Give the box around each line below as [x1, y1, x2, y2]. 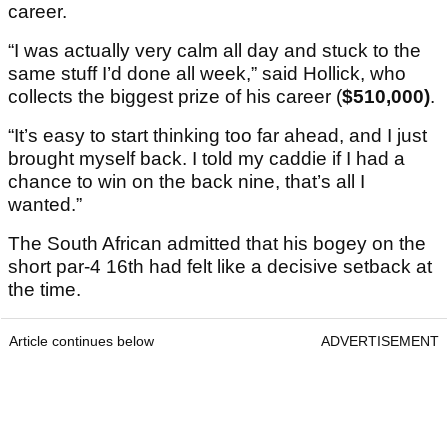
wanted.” [8, 194, 82, 216]
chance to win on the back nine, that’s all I [8, 171, 365, 193]
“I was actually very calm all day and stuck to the [8, 40, 421, 62]
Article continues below [9, 333, 154, 350]
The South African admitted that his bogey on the [8, 233, 426, 255]
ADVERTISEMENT [321, 333, 439, 350]
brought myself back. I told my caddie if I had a [8, 148, 405, 170]
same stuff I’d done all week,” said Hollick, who [8, 63, 406, 85]
